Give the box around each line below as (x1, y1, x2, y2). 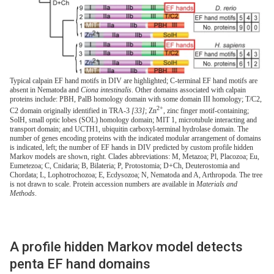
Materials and (196, 179, 237, 188)
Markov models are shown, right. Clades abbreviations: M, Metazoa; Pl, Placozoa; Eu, (10, 152, 259, 161)
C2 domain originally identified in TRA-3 (10, 106, 131, 115)
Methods (10, 188, 35, 198)
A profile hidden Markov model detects (10, 239, 243, 254)
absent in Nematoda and (10, 85, 81, 94)
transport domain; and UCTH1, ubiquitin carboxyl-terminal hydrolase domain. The (10, 124, 248, 133)
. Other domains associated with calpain (131, 85, 246, 94)
